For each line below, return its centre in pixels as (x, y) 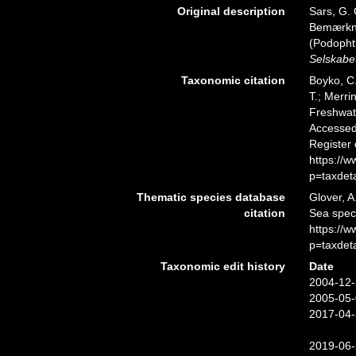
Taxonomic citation (233, 80)
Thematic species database (211, 197)
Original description (231, 11)
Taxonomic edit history (222, 266)
